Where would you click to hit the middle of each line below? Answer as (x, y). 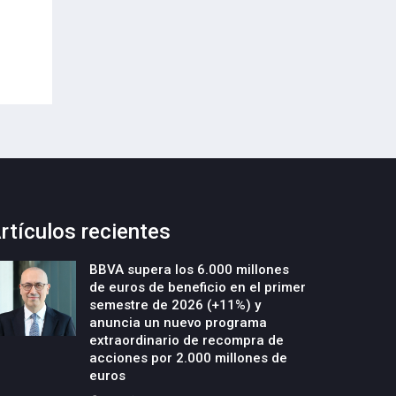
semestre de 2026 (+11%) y (175, 305)
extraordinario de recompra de (187, 340)
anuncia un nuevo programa (178, 322)
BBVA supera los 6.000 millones (189, 269)
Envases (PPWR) (90, 13)
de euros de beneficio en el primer (198, 287)
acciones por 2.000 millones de (188, 358)
